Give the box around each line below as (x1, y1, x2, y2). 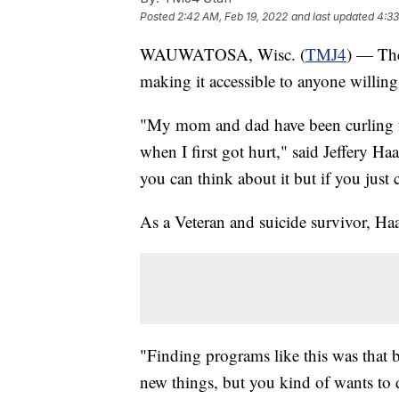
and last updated (291, 9, 374, 23)
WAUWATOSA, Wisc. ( (140, 42, 305, 65)
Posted (140, 9, 177, 23)
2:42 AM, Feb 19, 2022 (177, 9, 288, 23)
